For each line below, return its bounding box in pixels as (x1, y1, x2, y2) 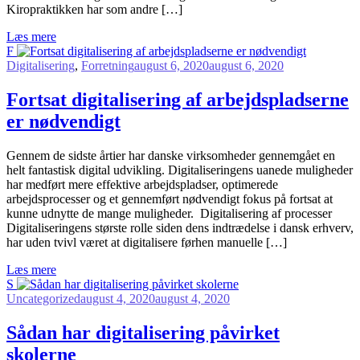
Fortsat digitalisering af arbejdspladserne (6, 88, 349, 110)
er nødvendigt (6, 110, 121, 132)
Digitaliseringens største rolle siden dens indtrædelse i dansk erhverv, (6, 220, 354, 235)
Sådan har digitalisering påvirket (6, 321, 280, 343)
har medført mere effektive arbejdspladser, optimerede (6, 177, 278, 191)
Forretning (81, 58, 134, 72)
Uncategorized (6, 291, 80, 305)
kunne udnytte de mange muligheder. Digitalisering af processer (6, 206, 335, 220)
